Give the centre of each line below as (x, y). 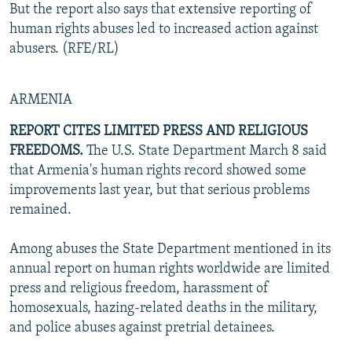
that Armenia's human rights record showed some (158, 170)
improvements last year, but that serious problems (159, 190)
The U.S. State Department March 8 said (205, 151)
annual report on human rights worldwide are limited (170, 269)
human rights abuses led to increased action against (164, 29)
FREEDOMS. (46, 151)
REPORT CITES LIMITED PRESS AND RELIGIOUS (159, 131)
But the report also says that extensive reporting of (161, 9)
